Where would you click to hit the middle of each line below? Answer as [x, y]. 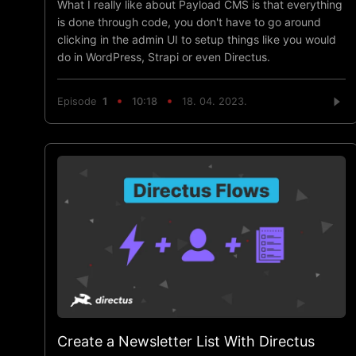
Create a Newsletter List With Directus [186, 341]
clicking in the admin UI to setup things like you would [197, 39]
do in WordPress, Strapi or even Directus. [164, 56]
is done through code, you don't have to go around [189, 21]
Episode [80, 102]
